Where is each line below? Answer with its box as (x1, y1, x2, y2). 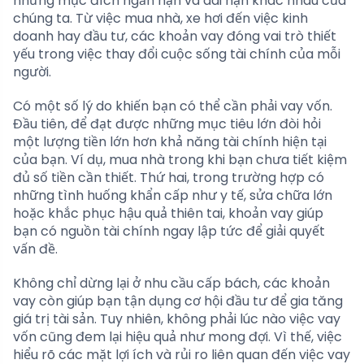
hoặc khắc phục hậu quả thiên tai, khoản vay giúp (13, 204, 323, 223)
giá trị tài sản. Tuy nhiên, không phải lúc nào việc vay (13, 310, 340, 329)
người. (13, 63, 51, 82)
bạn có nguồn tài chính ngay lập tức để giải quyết (13, 222, 325, 241)
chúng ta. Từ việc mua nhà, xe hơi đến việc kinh (13, 9, 308, 28)
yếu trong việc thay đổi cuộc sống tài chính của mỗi (13, 45, 340, 64)
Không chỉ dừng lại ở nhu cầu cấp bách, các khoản (13, 274, 330, 293)
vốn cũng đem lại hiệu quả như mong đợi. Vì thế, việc (13, 327, 342, 347)
